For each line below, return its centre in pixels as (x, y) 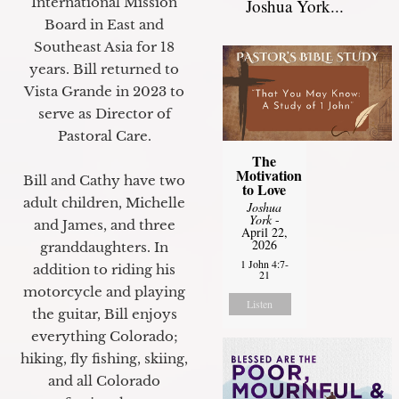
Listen (260, 304)
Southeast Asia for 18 (104, 46)
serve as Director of (104, 113)
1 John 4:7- (264, 264)
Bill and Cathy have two (104, 180)
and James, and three (104, 224)
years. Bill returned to (104, 69)
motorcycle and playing (104, 291)
